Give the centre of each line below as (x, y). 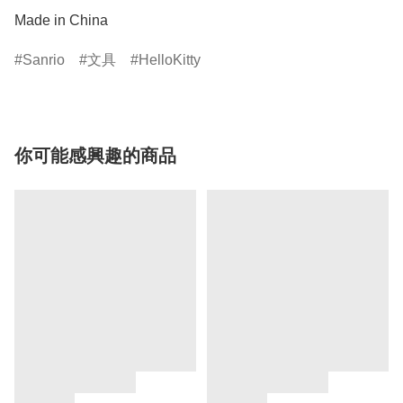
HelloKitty (170, 60)
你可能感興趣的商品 (95, 156)
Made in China (61, 21)
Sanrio (44, 60)
